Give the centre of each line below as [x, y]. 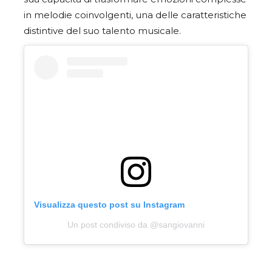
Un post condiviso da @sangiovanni [136, 225]
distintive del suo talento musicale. [102, 31]
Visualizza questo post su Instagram [109, 205]
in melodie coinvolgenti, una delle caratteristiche [135, 15]
